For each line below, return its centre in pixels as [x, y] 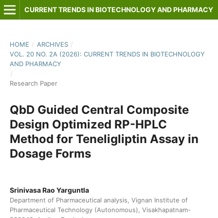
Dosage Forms [50, 153]
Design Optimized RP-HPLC [88, 124]
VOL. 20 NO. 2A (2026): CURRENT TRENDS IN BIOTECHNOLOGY [107, 54]
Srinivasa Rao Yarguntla [49, 190]
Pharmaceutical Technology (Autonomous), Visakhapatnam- [100, 209]
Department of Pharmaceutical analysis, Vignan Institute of [99, 200]
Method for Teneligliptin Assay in [104, 139]
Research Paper [33, 83]
